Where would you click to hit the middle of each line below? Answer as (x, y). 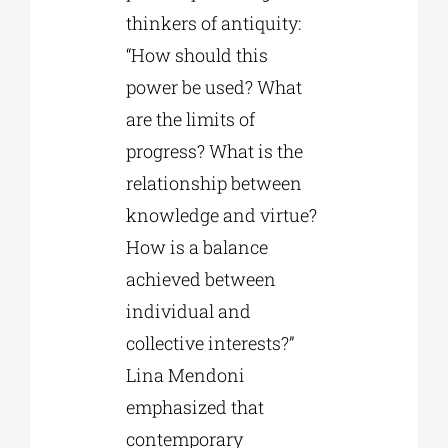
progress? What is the (214, 151)
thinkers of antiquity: (213, 23)
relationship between (213, 183)
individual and (188, 311)
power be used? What (213, 87)
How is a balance (196, 247)
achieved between (200, 279)
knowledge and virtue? (221, 215)
